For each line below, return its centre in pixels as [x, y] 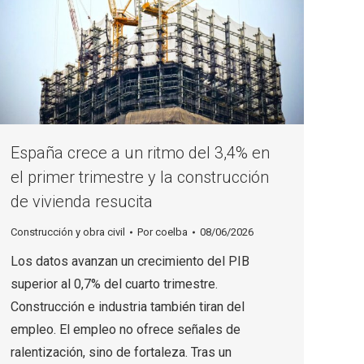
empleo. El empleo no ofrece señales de [126, 330]
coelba [171, 232]
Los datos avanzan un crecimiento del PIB [130, 262]
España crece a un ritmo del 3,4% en [140, 153]
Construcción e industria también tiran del [128, 307]
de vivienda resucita [82, 202]
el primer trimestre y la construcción [140, 178]
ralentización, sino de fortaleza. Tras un [121, 353]
